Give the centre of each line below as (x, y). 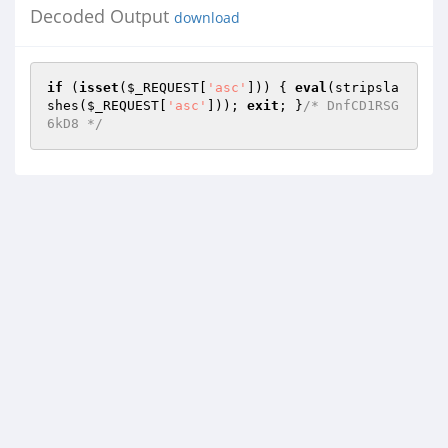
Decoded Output (102, 16)
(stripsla (363, 87)
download (207, 18)
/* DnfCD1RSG (351, 105)
